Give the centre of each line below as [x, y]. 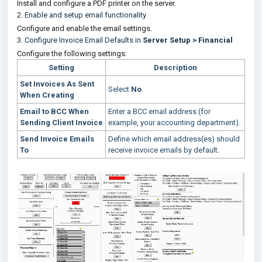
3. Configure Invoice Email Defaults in [80, 40]
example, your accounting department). [174, 123]
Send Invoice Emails [57, 139]
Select [120, 89]
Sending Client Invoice [61, 123]
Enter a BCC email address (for [159, 111]
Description [175, 68]
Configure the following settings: [72, 54]
